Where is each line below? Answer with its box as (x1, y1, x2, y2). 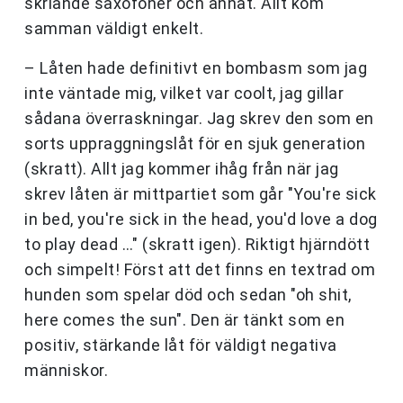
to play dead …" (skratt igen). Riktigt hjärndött (24, 235, 370, 255)
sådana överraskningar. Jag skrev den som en (24, 109, 374, 129)
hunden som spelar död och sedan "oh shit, (24, 285, 352, 305)
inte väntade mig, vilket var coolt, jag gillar (24, 84, 344, 103)
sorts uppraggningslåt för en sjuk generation (24, 134, 365, 154)
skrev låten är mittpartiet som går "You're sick (24, 184, 377, 204)
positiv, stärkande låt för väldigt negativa (24, 336, 337, 355)
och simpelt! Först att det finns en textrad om (24, 260, 375, 280)
